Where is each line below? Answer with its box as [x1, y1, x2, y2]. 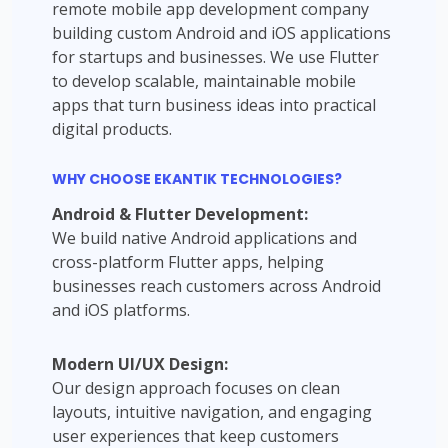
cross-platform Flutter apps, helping [52, 251, 324, 273]
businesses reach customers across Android [52, 275, 381, 297]
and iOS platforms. [52, 299, 190, 321]
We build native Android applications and [52, 227, 357, 249]
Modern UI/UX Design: [52, 353, 228, 375]
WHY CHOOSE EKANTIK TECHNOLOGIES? [52, 169, 342, 189]
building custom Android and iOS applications [52, 22, 391, 44]
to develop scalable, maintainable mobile [52, 70, 356, 92]
